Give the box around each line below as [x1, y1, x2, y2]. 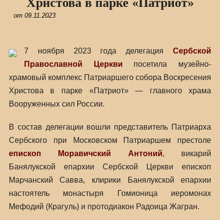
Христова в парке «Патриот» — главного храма [8, 86, 212, 95]
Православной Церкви [24, 60, 123, 68]
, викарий [162, 149, 212, 158]
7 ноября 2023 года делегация [24, 47, 173, 55]
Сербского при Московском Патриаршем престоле [8, 136, 212, 144]
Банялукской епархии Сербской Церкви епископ [8, 163, 212, 171]
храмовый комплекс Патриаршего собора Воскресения [8, 73, 212, 82]
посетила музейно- [122, 60, 212, 68]
